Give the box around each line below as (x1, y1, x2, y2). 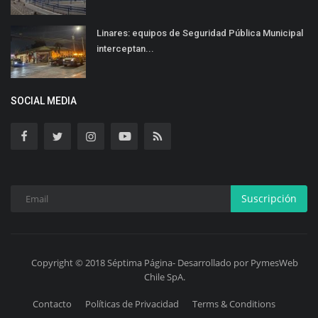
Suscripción (241, 192, 297, 206)
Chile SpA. (143, 270, 185, 283)
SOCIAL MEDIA (11, 94, 77, 106)
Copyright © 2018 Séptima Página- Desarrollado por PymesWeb (31, 256, 298, 269)
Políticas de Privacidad (84, 297, 179, 310)
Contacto (32, 297, 72, 310)
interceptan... (97, 43, 154, 54)
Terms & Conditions (192, 297, 275, 310)
